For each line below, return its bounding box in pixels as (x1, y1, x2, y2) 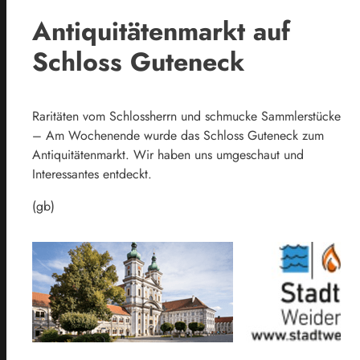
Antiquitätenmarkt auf (32, 12, 290, 50)
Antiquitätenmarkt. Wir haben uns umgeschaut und (32, 145, 304, 165)
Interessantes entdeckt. (32, 165, 152, 184)
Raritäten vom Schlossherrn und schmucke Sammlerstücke (32, 107, 341, 126)
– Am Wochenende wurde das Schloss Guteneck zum (32, 126, 324, 145)
